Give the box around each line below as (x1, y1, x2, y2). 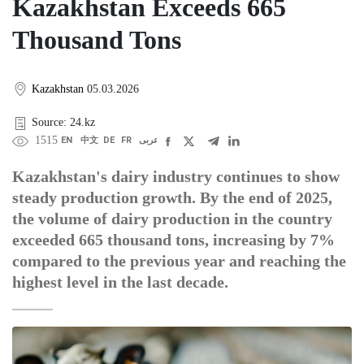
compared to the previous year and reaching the (12, 252, 346, 271)
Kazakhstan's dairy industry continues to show (12, 167, 340, 186)
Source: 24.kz (32, 116, 95, 129)
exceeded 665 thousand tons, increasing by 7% (12, 231, 335, 249)
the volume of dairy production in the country (12, 210, 332, 228)
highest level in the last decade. (12, 273, 228, 292)
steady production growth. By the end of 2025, (12, 188, 332, 207)
